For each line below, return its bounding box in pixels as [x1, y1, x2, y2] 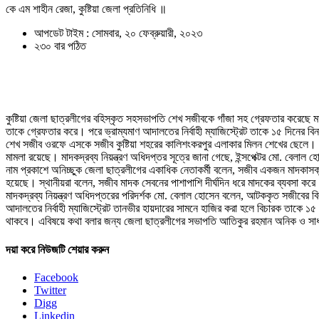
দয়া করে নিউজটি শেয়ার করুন [6, 243, 109, 256]
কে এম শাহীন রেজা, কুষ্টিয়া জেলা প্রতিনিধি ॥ [6, 3, 167, 16]
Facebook [34, 271, 78, 283]
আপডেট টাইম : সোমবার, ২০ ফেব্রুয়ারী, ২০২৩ [34, 27, 202, 40]
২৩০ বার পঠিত [34, 40, 86, 53]
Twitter [34, 283, 66, 296]
